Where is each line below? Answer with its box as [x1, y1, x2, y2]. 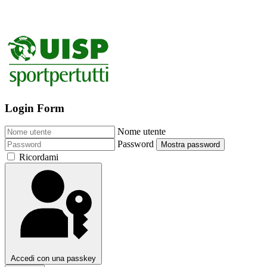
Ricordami [19, 152, 58, 163]
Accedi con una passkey [11, 254, 96, 263]
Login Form [5, 101, 64, 114]
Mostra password [161, 140, 220, 150]
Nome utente [117, 126, 166, 137]
